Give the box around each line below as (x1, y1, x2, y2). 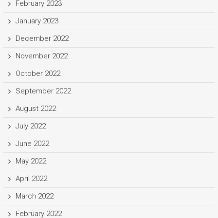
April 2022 (15, 174, 47, 183)
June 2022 (15, 139, 49, 148)
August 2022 (15, 104, 56, 113)
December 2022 (15, 34, 69, 43)
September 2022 (15, 86, 71, 95)
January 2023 (15, 16, 58, 25)
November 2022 (15, 51, 68, 60)
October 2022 (15, 69, 60, 78)
